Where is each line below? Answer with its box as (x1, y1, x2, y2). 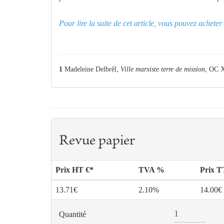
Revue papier (59, 134, 135, 149)
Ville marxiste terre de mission (120, 65, 205, 73)
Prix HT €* (55, 165, 93, 174)
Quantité (59, 210, 86, 219)
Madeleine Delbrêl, (62, 65, 120, 73)
